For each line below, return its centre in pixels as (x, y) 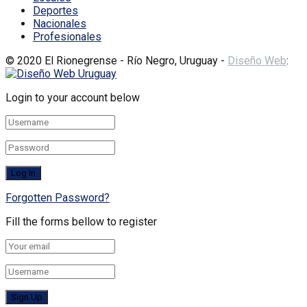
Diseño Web (257, 61)
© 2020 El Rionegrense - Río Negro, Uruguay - (116, 61)
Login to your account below (73, 98)
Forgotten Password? (58, 198)
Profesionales (67, 37)
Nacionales (60, 24)
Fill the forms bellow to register (81, 222)
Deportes (56, 11)
